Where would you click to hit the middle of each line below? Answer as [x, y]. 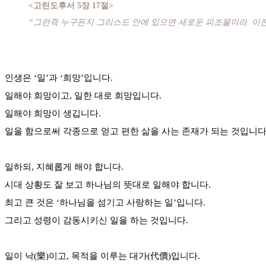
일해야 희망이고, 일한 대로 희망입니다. [83, 95]
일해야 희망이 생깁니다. [53, 113]
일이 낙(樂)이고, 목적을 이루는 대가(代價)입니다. [102, 256]
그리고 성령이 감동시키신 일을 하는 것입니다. [96, 220]
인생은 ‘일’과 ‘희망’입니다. [59, 77]
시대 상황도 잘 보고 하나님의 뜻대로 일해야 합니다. [108, 184]
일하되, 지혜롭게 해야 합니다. [64, 167]
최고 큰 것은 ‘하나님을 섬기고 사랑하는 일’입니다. [105, 202]
